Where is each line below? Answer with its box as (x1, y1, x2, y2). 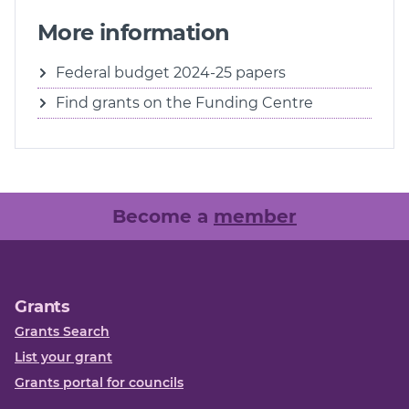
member (214, 205, 297, 228)
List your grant (15, 349, 112, 366)
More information (37, 19, 230, 47)
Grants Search (15, 323, 110, 341)
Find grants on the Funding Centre (56, 94, 313, 112)
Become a (112, 205, 214, 228)
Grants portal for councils (15, 374, 184, 392)
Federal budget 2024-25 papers (56, 64, 286, 82)
